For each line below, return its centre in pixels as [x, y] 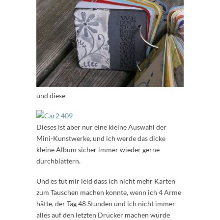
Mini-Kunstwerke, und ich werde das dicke [101, 138]
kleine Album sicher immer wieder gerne [98, 150]
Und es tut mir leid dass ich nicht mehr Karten [106, 181]
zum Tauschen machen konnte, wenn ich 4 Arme [109, 192]
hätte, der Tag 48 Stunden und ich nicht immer [106, 204]
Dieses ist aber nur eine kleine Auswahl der [101, 127]
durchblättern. [58, 161]
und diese [51, 96]
